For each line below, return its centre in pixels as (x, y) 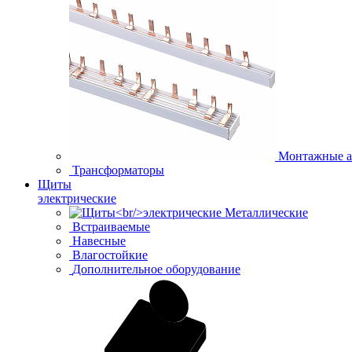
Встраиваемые (111, 226)
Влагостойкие (110, 255)
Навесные (99, 240)
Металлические (266, 212)
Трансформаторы (118, 170)
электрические (77, 198)
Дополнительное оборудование (156, 269)
